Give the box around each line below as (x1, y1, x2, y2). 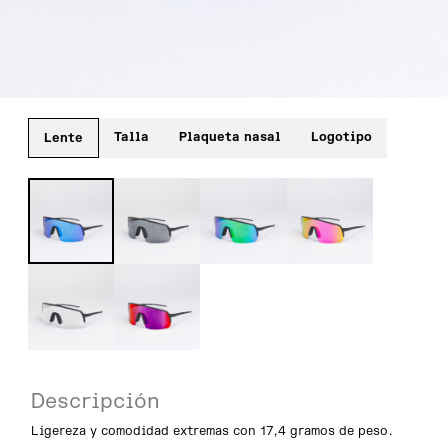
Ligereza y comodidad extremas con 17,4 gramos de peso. (31, 423, 394, 439)
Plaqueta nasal (179, 129, 281, 145)
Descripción (31, 389, 161, 414)
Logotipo (311, 129, 372, 145)
